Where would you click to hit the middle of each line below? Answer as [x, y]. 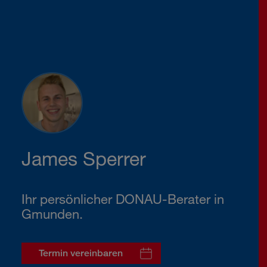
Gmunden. [52, 214]
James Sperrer [84, 158]
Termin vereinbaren [80, 253]
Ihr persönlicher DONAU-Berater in [123, 199]
